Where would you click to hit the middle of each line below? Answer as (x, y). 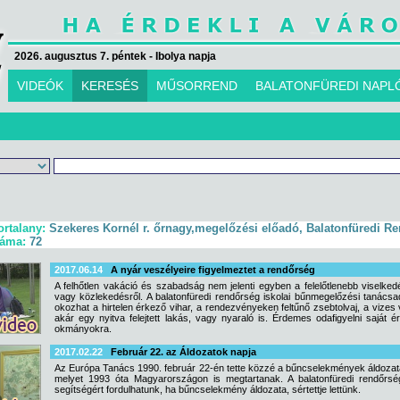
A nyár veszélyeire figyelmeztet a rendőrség (213, 270)
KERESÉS (110, 86)
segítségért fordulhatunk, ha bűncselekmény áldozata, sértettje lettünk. (208, 389)
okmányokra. (83, 329)
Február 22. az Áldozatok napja (183, 352)
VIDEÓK (40, 86)
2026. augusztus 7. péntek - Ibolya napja (115, 56)
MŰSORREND (197, 86)
